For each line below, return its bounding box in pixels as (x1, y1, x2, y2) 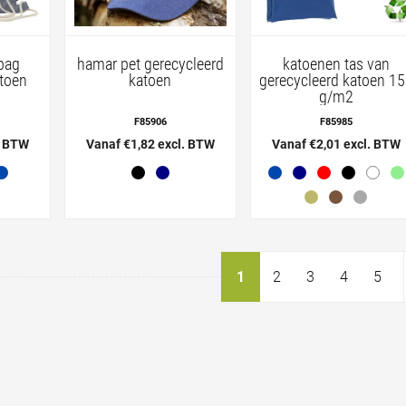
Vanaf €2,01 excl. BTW (271, 136, 401, 151)
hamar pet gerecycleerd (76, 53, 224, 73)
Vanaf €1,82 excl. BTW (85, 136, 215, 151)
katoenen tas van (282, 53, 390, 73)
